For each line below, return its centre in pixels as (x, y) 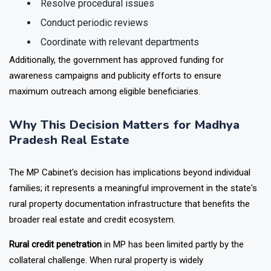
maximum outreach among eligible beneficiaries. (105, 107)
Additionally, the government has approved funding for (116, 76)
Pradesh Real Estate (69, 156)
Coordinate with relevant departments (120, 58)
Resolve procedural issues (97, 19)
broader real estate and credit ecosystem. (92, 236)
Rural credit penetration (55, 260)
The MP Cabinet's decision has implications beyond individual (130, 188)
